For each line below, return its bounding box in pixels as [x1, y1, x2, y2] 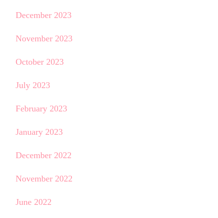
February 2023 [16, 104, 67, 114]
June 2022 [16, 197, 52, 207]
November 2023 [16, 34, 73, 44]
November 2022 [16, 174, 73, 184]
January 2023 [16, 127, 63, 137]
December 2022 [16, 150, 72, 161]
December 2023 [16, 10, 72, 20]
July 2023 [16, 80, 50, 91]
